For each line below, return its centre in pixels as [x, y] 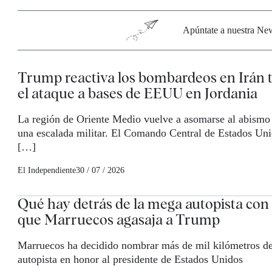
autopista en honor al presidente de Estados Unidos [130, 260]
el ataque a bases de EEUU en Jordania [138, 93]
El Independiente [47, 171]
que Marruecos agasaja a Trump [119, 220]
